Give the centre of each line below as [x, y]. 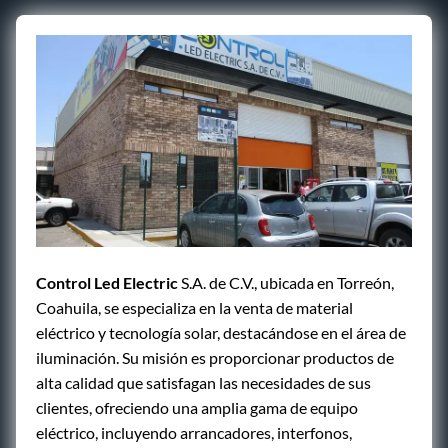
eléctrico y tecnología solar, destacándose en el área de [221, 332]
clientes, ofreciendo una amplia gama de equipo [197, 407]
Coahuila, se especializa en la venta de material [194, 307]
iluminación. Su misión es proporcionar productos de [215, 357]
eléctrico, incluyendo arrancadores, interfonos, [194, 432]
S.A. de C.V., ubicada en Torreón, [286, 282]
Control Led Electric [107, 282]
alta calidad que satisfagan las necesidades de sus [203, 382]
